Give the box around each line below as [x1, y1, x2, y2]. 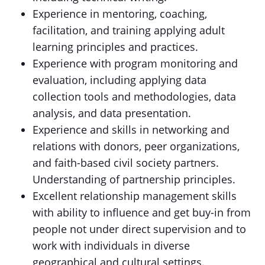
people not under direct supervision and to [33, 222, 246, 236]
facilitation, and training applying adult [33, 23, 225, 37]
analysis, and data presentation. [33, 106, 191, 120]
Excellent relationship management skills [33, 189, 237, 203]
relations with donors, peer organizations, [33, 139, 240, 153]
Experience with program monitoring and [33, 56, 238, 70]
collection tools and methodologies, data [33, 89, 236, 104]
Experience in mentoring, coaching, [33, 7, 207, 21]
